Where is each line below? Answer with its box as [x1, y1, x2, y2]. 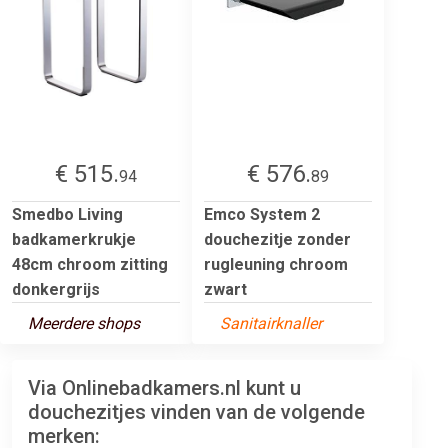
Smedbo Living [12, 204, 123, 224]
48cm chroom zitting [12, 254, 168, 274]
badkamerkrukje [12, 229, 136, 249]
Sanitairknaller [220, 313, 322, 333]
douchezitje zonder [204, 229, 351, 249]
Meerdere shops [28, 313, 140, 333]
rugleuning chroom [204, 254, 348, 274]
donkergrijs [12, 279, 100, 299]
